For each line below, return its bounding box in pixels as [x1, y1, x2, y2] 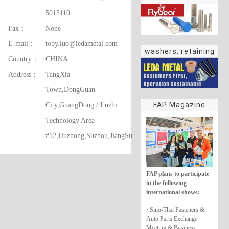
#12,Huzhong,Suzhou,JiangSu [45, 132, 133, 140]
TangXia [45, 71, 71, 78]
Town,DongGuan [45, 86, 96, 94]
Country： [8, 55, 39, 63]
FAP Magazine [153, 101, 205, 109]
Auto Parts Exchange [146, 215, 197, 222]
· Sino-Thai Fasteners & [146, 205, 204, 213]
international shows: [146, 188, 200, 196]
